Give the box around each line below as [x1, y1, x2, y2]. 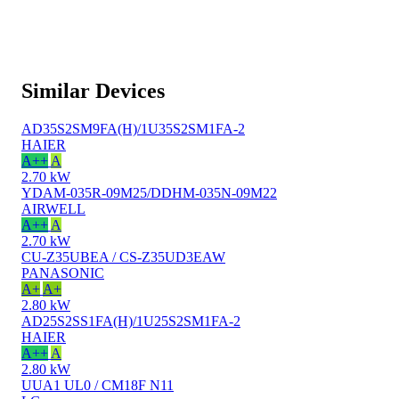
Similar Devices [21, 78, 165, 102]
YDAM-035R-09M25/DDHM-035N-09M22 [21, 184, 277, 200]
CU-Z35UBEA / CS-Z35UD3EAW [21, 248, 225, 265]
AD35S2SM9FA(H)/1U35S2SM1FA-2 [21, 120, 245, 136]
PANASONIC [21, 265, 104, 281]
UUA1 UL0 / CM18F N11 [21, 377, 174, 393]
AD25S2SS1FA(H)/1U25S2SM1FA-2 [21, 313, 240, 329]
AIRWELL [21, 200, 85, 216]
